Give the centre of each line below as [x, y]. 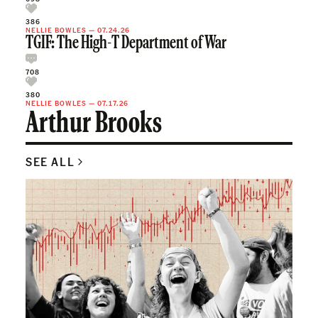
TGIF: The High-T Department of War [126, 43]
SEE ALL [50, 161]
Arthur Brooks [94, 124]
